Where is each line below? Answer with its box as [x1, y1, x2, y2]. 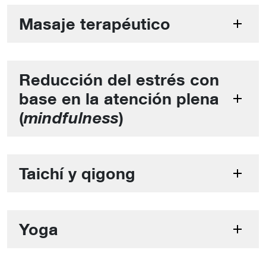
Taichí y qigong [19, 163, 135, 183]
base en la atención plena [19, 88, 219, 108]
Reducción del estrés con [19, 69, 219, 89]
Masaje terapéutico [19, 13, 170, 33]
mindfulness [24, 107, 119, 127]
